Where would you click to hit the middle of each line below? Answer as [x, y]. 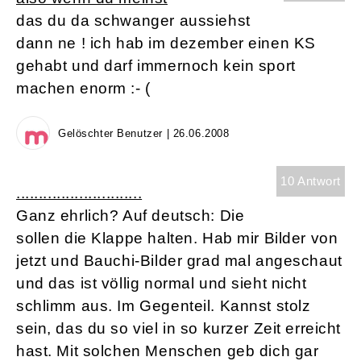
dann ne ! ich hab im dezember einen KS [166, 44]
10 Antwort [311, 181]
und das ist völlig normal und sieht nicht [162, 284]
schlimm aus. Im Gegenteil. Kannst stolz [164, 306]
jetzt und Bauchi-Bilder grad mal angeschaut [179, 261]
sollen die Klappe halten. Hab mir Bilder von [177, 239]
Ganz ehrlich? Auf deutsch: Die [131, 216]
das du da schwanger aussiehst [133, 21]
